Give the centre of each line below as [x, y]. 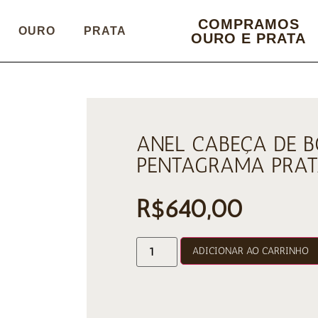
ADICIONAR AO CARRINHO [251, 251]
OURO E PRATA [248, 38]
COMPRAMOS [248, 24]
